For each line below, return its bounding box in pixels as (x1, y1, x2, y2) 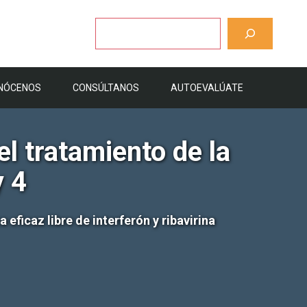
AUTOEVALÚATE (171, 82, 243, 93)
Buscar (95, 19, 122, 29)
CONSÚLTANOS (73, 82, 139, 93)
